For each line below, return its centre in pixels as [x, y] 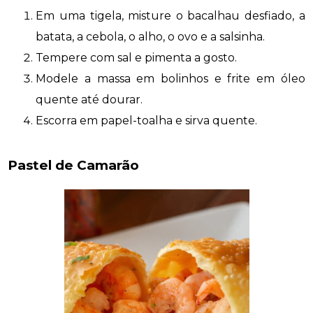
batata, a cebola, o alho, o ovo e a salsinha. [151, 36]
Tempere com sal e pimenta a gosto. [137, 57]
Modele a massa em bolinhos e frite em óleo [170, 78]
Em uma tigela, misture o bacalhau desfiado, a [170, 15]
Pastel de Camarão [74, 166]
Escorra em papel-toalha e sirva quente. [147, 120]
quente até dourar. [89, 99]
